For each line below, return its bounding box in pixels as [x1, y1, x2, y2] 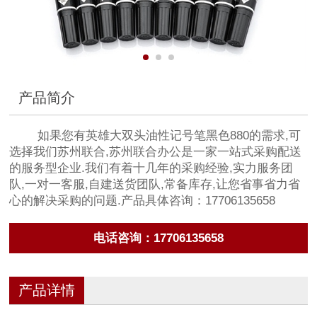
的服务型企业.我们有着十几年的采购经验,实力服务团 [9, 161, 294, 175]
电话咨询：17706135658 [93, 231, 224, 245]
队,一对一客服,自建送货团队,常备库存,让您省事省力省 [9, 178, 301, 192]
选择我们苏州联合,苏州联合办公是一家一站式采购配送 [9, 145, 302, 159]
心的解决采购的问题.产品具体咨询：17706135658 [9, 194, 276, 208]
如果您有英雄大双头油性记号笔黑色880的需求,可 [9, 129, 301, 143]
